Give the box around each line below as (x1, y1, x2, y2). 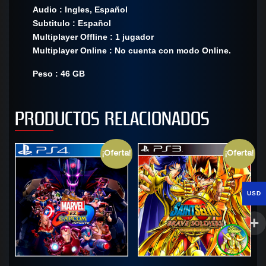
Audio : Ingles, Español (33, 4, 128, 14)
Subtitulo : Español (33, 18, 111, 28)
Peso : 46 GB (33, 68, 85, 78)
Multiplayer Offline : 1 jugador (33, 31, 154, 42)
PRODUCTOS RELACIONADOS (15, 107, 210, 130)
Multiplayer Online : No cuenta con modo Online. (33, 45, 231, 55)
